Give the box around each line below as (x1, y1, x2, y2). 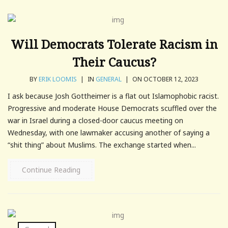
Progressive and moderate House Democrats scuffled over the (8, 103, 217, 113)
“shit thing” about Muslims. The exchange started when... (8, 139, 196, 150)
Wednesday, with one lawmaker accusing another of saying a (8, 127, 210, 137)
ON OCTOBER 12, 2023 (131, 74, 198, 83)
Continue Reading (22, 164, 80, 175)
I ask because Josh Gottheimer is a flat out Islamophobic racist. (8, 91, 219, 101)
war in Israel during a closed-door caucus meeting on (8, 115, 183, 125)
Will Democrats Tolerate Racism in (10, 35, 218, 52)
